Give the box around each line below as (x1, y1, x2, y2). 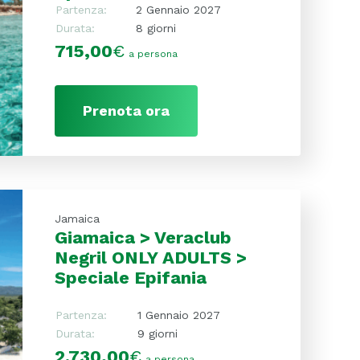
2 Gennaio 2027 (135, 2, 221, 16)
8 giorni (135, 21, 176, 35)
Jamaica (54, 211, 100, 225)
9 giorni (137, 326, 178, 340)
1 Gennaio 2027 (137, 308, 220, 321)
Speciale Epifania (54, 267, 207, 288)
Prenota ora (82, 101, 170, 119)
